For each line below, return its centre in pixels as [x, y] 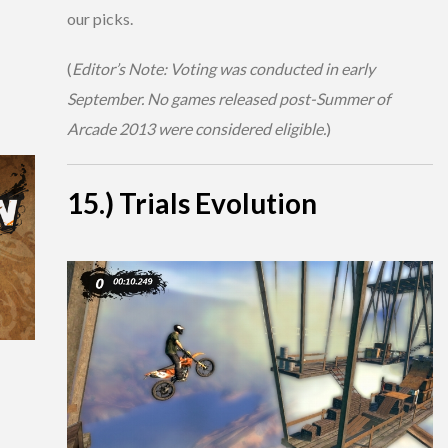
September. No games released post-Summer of [228, 98]
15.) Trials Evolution [192, 202]
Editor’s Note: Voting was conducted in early [223, 68]
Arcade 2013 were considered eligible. [196, 128]
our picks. [100, 18]
